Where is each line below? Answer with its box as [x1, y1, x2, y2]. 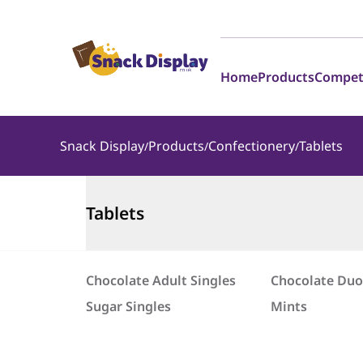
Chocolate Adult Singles [85, 271, 236, 289]
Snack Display [59, 137, 144, 155]
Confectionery [207, 137, 295, 155]
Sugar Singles [85, 297, 171, 315]
